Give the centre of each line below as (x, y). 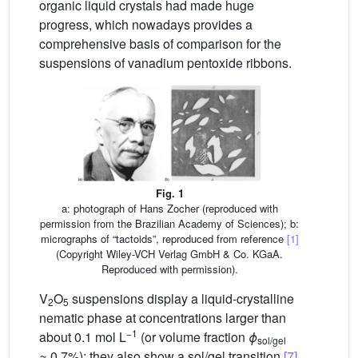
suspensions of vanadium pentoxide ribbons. (165, 63)
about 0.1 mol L (83, 336)
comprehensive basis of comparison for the (160, 44)
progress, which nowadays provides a (146, 24)
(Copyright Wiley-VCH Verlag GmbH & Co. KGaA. (169, 253)
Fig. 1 (169, 193)
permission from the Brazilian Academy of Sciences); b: (169, 223)
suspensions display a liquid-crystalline (181, 298)
